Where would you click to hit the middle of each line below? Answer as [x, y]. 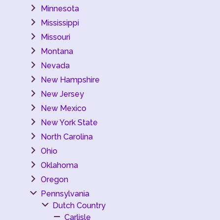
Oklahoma [59, 165]
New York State [69, 123]
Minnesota [60, 9]
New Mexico [64, 108]
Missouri [55, 37]
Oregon [55, 179]
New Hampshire [70, 80]
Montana [57, 51]
